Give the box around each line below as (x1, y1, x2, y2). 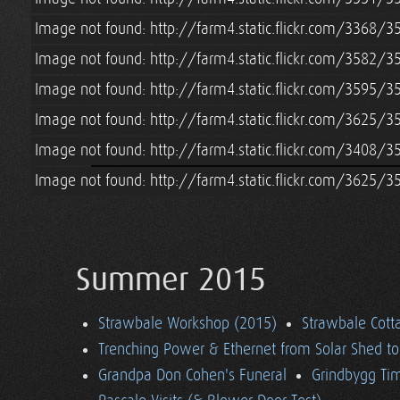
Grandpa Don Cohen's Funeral (98, 366, 287, 385)
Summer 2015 (76, 262, 266, 299)
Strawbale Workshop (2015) (98, 314, 277, 333)
